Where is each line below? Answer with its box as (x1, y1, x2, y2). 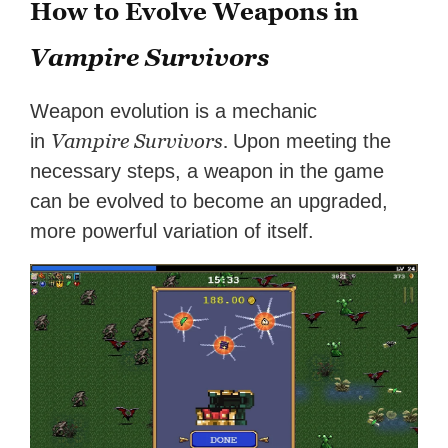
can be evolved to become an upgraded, (30, 190, 389, 213)
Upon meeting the (233, 130, 392, 153)
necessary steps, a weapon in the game (30, 160, 385, 183)
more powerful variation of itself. (30, 220, 315, 243)
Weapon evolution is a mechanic (30, 100, 318, 123)
